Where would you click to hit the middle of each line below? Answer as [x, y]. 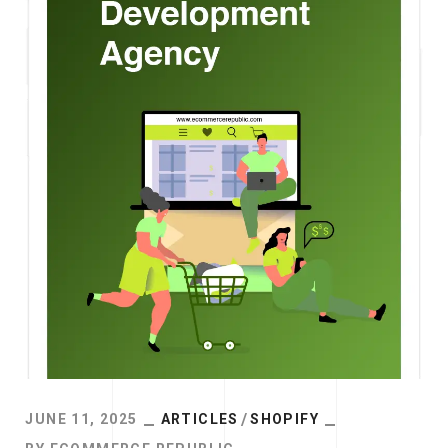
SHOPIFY [285, 419]
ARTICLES [199, 419]
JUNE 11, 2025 [81, 419]
